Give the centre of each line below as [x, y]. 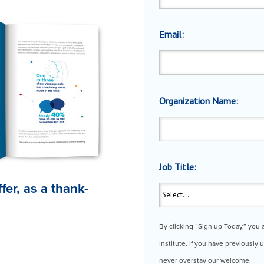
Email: [172, 34]
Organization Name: [199, 100]
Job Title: [178, 167]
